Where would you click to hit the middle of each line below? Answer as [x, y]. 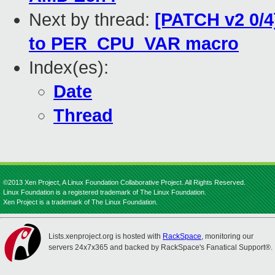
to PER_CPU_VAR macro [134, 44]
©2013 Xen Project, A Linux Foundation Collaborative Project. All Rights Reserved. [124, 182]
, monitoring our [227, 236]
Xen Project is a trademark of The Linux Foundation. [80, 202]
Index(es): [69, 68]
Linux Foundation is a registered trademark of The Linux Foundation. [105, 192]
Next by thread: [92, 20]
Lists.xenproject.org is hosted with [106, 236]
